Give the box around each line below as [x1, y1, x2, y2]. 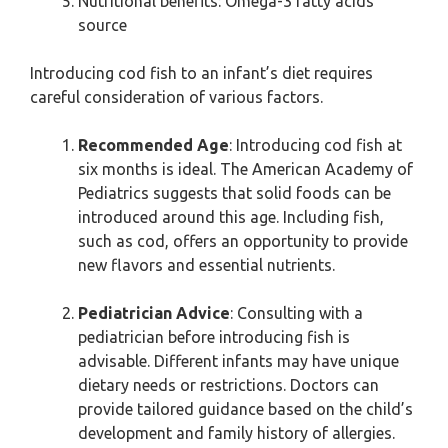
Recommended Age [78, 136, 229, 154]
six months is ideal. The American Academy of [78, 160, 413, 178]
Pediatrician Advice [78, 304, 230, 322]
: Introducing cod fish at [229, 136, 402, 154]
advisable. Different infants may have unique [78, 352, 399, 370]
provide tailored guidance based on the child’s [78, 400, 413, 418]
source [78, 16, 127, 34]
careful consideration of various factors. [30, 88, 323, 106]
